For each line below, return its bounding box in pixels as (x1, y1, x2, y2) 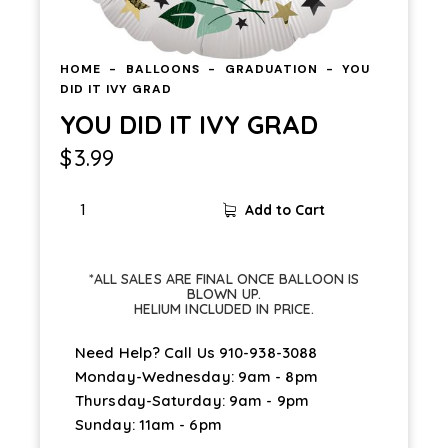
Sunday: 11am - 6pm (75, 415, 222, 435)
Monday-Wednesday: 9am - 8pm (75, 367, 318, 387)
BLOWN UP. (187, 285, 261, 304)
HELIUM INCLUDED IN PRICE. (133, 300, 315, 319)
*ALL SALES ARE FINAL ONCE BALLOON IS (88, 270, 360, 289)
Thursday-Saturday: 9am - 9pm (75, 391, 309, 411)
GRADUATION (224, 61, 318, 78)
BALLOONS (125, 61, 200, 78)
